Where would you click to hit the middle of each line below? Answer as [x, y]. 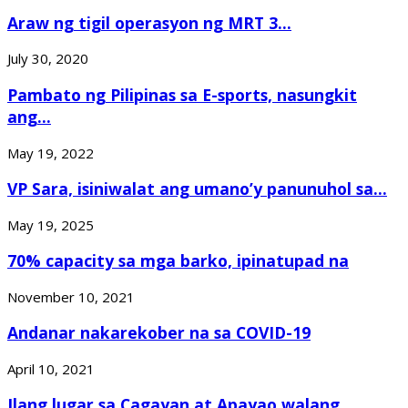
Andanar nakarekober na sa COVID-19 [159, 333]
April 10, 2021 [51, 368]
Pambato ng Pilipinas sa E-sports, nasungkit [182, 95]
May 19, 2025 [51, 224]
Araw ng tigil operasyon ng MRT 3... [149, 22]
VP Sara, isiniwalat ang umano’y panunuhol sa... [197, 189]
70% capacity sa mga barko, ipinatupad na [178, 261]
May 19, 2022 [51, 153]
